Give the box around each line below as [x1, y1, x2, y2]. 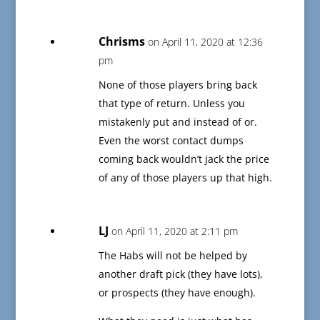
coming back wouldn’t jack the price [98, 152, 269, 166]
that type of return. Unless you [98, 96, 245, 111]
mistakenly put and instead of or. [98, 115, 257, 129]
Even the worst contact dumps [98, 134, 244, 148]
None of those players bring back [98, 78, 257, 92]
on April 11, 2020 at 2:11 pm [111, 224, 238, 239]
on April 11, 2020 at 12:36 [147, 35, 263, 49]
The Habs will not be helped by [98, 249, 247, 263]
